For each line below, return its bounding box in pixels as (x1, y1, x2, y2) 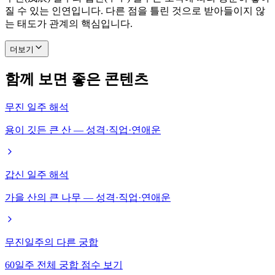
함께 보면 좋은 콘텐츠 (5, 71, 149, 88)
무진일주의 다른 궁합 (5, 237, 98, 248)
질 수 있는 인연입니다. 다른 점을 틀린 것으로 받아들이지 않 (5, 6, 265, 17)
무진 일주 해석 (5, 102, 69, 113)
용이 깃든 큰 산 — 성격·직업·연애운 (5, 125, 161, 136)
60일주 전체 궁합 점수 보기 (5, 260, 123, 271)
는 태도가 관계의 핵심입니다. (5, 18, 133, 29)
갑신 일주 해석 (5, 169, 69, 180)
